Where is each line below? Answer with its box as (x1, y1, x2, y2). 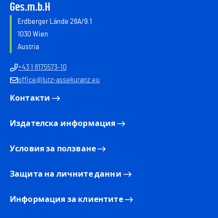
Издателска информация (10, 120, 116, 127)
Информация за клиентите (10, 196, 123, 203)
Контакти (10, 94, 51, 102)
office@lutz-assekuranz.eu (18, 76, 100, 84)
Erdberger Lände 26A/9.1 (18, 18, 92, 25)
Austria (18, 43, 39, 51)
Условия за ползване (10, 145, 96, 153)
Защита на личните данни (10, 170, 122, 178)
